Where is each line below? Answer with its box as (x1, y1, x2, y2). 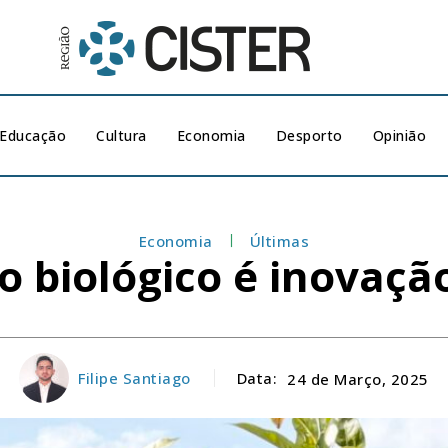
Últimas (249, 231, 310, 251)
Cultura (96, 126, 147, 145)
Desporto (275, 126, 343, 145)
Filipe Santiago (78, 368, 191, 388)
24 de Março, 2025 (287, 368, 429, 389)
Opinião (372, 126, 427, 145)
